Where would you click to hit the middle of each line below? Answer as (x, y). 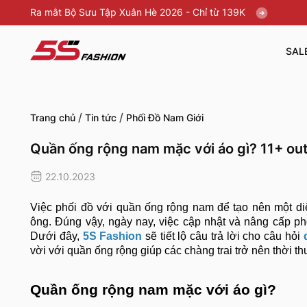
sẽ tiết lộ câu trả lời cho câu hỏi (223, 236)
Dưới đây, (57, 236)
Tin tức (101, 118)
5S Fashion (112, 236)
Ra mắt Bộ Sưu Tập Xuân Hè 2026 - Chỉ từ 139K (139, 12)
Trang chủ (53, 118)
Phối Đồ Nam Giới (165, 118)
